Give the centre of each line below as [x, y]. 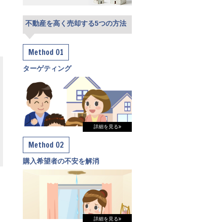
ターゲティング [47, 69]
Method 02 [46, 145]
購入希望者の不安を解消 [61, 161]
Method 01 [46, 53]
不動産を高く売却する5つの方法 [76, 24]
